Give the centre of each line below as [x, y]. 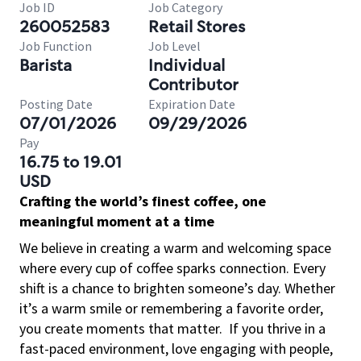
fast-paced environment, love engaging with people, [176, 349]
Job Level [174, 46]
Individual [187, 65]
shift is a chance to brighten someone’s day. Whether [177, 288]
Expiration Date [192, 104]
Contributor [193, 85]
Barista [46, 65]
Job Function [56, 46]
